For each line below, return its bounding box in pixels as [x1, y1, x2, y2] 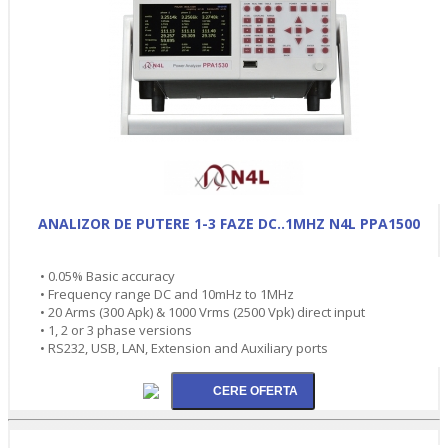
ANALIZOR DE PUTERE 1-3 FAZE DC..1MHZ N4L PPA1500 [38, 213, 420, 233]
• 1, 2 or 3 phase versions [40, 320, 192, 339]
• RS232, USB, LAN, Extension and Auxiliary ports [40, 338, 328, 357]
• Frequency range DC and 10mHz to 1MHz [40, 284, 294, 303]
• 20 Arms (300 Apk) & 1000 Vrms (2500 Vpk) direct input [40, 302, 365, 321]
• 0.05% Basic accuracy [40, 266, 175, 285]
